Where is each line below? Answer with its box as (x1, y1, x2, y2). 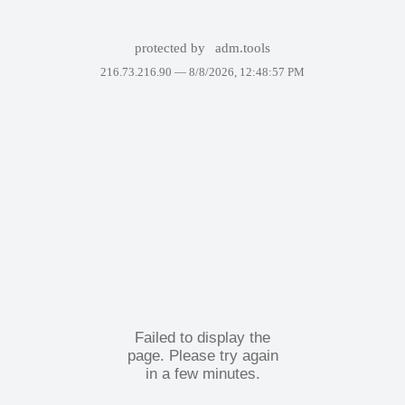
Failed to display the (135, 328, 270, 346)
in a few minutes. (145, 364, 260, 382)
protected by (134, 41, 209, 55)
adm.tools (215, 41, 271, 55)
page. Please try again (127, 346, 278, 364)
